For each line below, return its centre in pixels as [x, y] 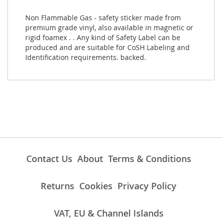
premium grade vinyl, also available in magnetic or [109, 28]
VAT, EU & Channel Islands [109, 213]
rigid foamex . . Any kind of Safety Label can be [103, 38]
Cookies [96, 186]
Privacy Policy [147, 186]
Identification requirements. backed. [86, 57]
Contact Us [49, 159]
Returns [57, 186]
